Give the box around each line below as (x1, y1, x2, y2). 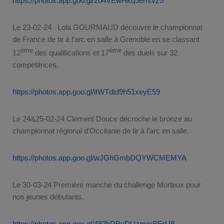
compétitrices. (12, 60, 58, 69)
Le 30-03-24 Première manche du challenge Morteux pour (12, 180, 200, 189)
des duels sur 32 (121, 48, 177, 57)
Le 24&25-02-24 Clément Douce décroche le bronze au (12, 114, 192, 123)
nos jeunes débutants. (12, 192, 84, 201)
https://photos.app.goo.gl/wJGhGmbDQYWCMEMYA (12, 153, 186, 162)
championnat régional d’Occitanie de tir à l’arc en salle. (12, 126, 189, 135)
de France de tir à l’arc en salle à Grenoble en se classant (12, 34, 199, 43)
